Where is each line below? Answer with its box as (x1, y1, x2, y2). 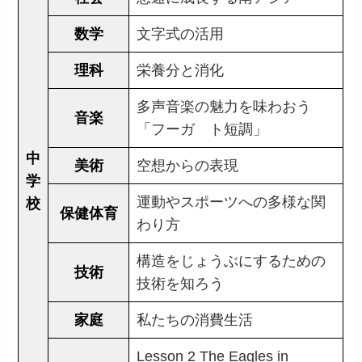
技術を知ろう (137, 276, 225, 293)
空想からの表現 (137, 158, 239, 175)
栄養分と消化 (137, 62, 225, 79)
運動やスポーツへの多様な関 (137, 194, 326, 211)
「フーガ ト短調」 (137, 121, 268, 138)
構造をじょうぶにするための (137, 253, 326, 270)
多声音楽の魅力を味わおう (137, 99, 312, 116)
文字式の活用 (137, 26, 225, 43)
